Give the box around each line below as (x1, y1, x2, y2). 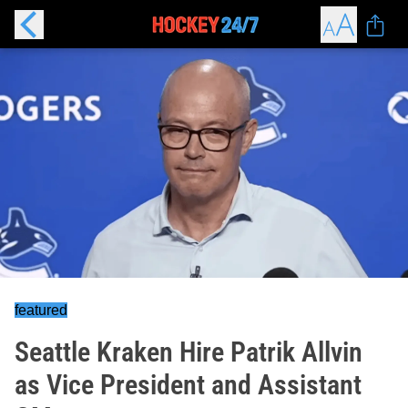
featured (15, 302, 67, 318)
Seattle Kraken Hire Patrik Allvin (15, 336, 362, 368)
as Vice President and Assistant (15, 369, 362, 401)
